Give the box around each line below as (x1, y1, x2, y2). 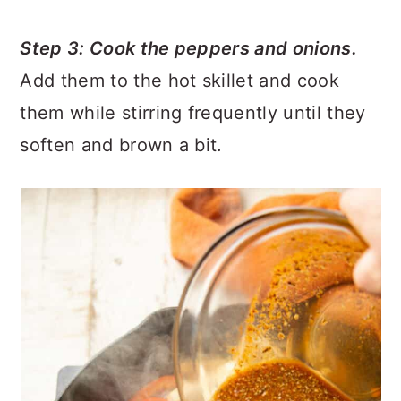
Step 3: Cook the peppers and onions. (20, 37, 357, 59)
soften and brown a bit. (20, 133, 223, 156)
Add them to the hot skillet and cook (20, 69, 339, 91)
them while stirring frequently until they (20, 101, 366, 124)
